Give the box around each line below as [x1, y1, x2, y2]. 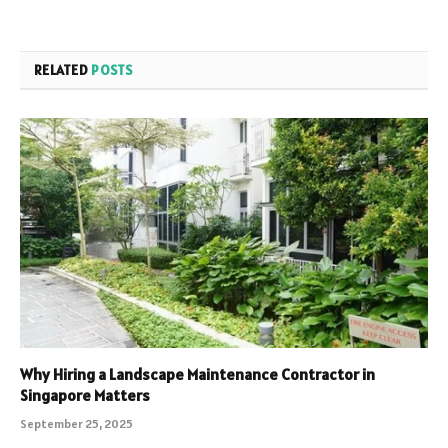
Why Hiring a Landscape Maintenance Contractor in [20, 363, 375, 384]
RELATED [34, 61, 92, 80]
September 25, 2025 [20, 415, 133, 431]
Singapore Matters [20, 384, 150, 405]
